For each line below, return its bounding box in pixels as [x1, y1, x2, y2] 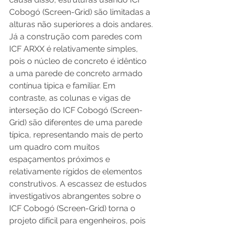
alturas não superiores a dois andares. [9, 19, 153, 29]
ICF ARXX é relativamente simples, [9, 43, 140, 54]
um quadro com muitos [9, 142, 102, 152]
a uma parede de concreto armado [9, 68, 145, 78]
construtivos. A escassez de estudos [9, 178, 149, 189]
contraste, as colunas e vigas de [9, 93, 132, 103]
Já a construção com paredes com [9, 31, 144, 41]
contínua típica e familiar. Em [9, 80, 118, 90]
